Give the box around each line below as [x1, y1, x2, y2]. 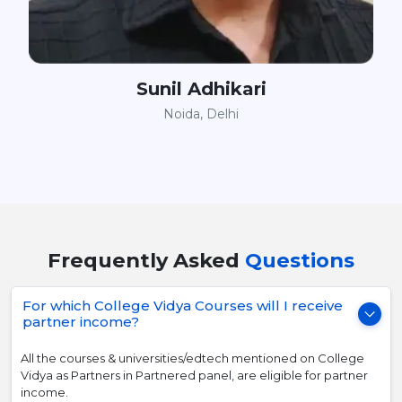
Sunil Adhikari [135, 77, 267, 100]
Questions [245, 247, 354, 273]
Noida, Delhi [163, 105, 239, 122]
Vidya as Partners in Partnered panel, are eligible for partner [21, 367, 368, 382]
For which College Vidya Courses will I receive [22, 296, 343, 314]
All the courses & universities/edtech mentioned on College [21, 350, 364, 365]
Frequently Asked [48, 247, 240, 273]
